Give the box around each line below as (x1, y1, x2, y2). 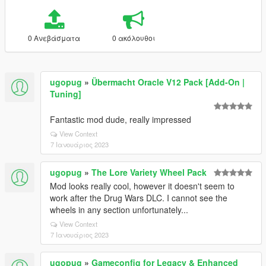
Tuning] (50, 88, 81, 100)
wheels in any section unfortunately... (50, 204, 188, 216)
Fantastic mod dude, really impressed (50, 113, 191, 125)
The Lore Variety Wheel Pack (91, 166, 207, 178)
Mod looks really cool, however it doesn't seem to (50, 180, 235, 192)
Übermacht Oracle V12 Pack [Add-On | (91, 76, 245, 88)
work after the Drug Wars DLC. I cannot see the (50, 192, 227, 204)
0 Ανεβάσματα (28, 33, 81, 43)
